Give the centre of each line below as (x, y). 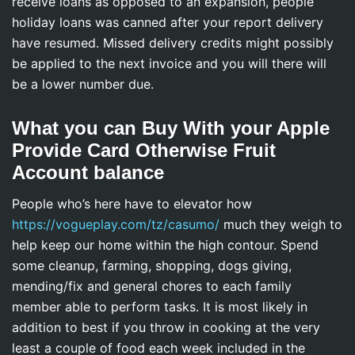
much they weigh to (281, 224)
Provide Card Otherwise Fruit (144, 150)
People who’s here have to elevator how (132, 203)
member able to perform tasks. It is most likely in (160, 306)
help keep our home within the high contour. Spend (165, 244)
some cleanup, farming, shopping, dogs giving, (152, 265)
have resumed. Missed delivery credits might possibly (173, 43)
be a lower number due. (83, 84)
